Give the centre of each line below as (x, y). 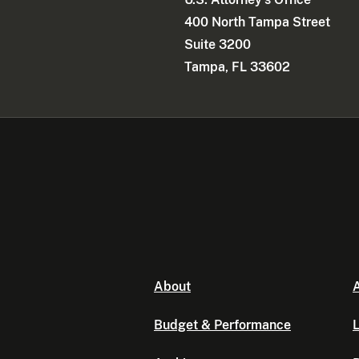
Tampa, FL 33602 (238, 67)
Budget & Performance (222, 325)
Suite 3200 (218, 44)
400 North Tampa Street (258, 22)
